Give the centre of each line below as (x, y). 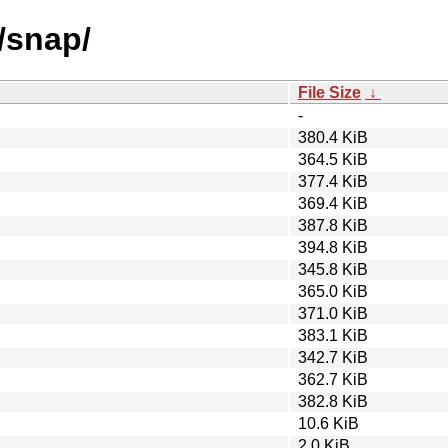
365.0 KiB (333, 291)
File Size (329, 92)
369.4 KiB (333, 203)
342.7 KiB (333, 357)
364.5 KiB (333, 159)
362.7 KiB (333, 379)
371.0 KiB (333, 313)
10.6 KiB (328, 423)
